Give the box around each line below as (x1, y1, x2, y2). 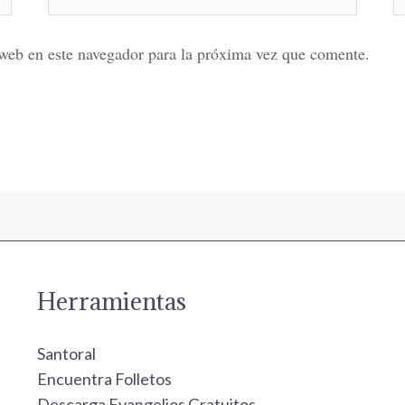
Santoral (36, 344, 96, 364)
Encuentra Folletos (36, 369, 172, 390)
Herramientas (36, 286, 186, 317)
